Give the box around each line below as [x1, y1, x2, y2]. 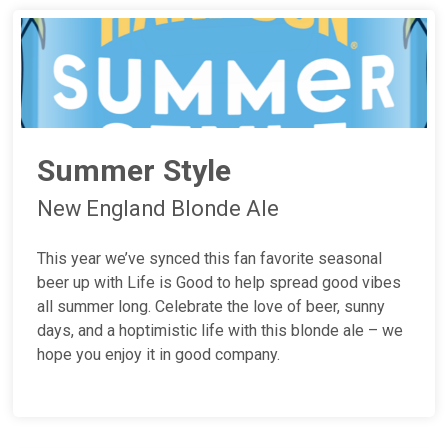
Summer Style [37, 153, 232, 189]
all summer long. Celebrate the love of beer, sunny [37, 297, 386, 317]
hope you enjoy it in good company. [37, 345, 281, 365]
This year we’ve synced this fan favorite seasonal [37, 249, 383, 269]
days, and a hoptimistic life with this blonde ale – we [37, 321, 404, 341]
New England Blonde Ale [37, 196, 280, 222]
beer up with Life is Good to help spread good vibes [37, 273, 402, 293]
